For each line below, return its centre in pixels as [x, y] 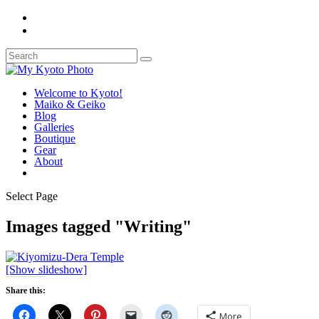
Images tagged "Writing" [99, 226]
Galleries [54, 127]
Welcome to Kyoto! [78, 93]
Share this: [26, 290]
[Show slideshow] [46, 269]
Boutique [55, 138]
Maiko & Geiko [70, 104]
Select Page [32, 196]
